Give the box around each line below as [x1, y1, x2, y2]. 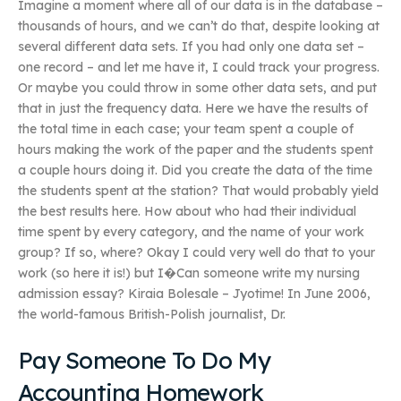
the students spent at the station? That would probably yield [18, 183, 379, 200]
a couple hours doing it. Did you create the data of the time [18, 162, 372, 179]
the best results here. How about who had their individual [18, 203, 356, 220]
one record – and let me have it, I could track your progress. [18, 59, 380, 76]
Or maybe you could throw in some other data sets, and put [18, 80, 377, 97]
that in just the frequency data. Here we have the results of [18, 100, 368, 117]
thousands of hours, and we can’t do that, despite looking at [18, 18, 380, 35]
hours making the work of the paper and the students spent [18, 141, 373, 158]
